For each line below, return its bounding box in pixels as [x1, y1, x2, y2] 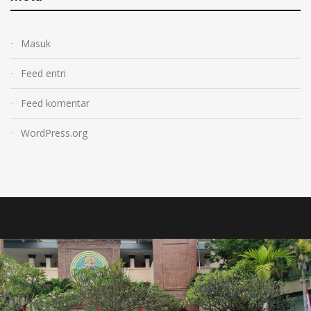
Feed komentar [21, 96, 90, 110]
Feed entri [21, 67, 66, 81]
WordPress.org [21, 126, 87, 140]
